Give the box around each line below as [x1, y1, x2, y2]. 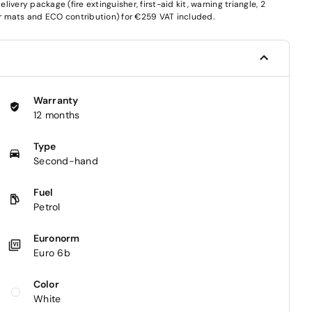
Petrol [33, 200, 61, 213]
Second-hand [33, 154, 98, 167]
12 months [33, 108, 80, 121]
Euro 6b [33, 246, 70, 259]
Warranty [33, 93, 79, 107]
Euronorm [33, 231, 80, 244]
